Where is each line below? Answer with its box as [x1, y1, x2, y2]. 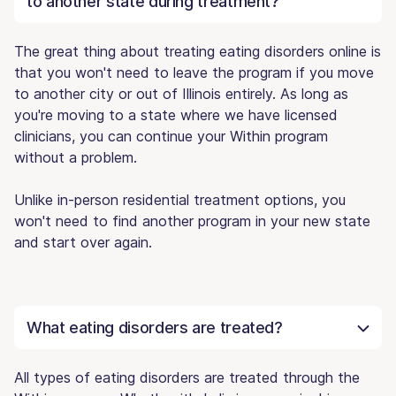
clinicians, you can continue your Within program [14, 126, 328, 145]
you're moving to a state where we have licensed [14, 105, 338, 124]
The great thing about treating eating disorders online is [14, 42, 381, 60]
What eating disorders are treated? [27, 317, 283, 337]
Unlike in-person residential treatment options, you [14, 190, 346, 209]
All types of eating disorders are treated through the [14, 368, 360, 386]
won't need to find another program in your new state [14, 211, 370, 230]
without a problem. [14, 148, 137, 166]
